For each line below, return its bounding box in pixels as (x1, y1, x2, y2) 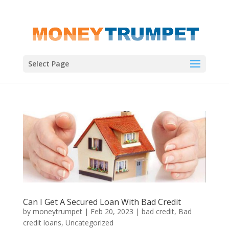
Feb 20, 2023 (90, 206, 133, 216)
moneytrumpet (32, 206, 82, 216)
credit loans (22, 217, 61, 227)
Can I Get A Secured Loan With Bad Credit (22, 196, 181, 208)
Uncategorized (65, 217, 113, 227)
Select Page (28, 58, 69, 68)
